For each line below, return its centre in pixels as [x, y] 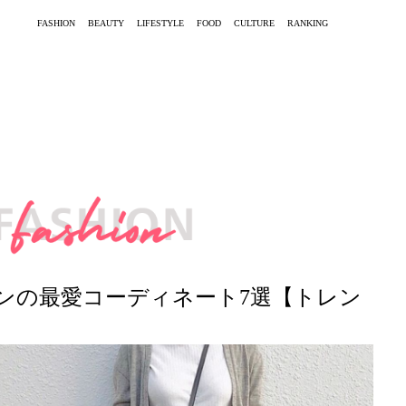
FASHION [56, 23]
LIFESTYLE [160, 23]
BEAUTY [106, 23]
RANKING [308, 23]
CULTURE [254, 23]
